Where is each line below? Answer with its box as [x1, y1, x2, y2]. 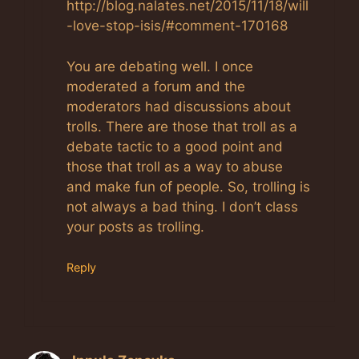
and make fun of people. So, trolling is [67, 178, 310, 195]
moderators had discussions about [67, 98, 291, 115]
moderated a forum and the [67, 78, 245, 95]
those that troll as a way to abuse [67, 158, 283, 175]
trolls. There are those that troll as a [67, 118, 297, 135]
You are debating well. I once [67, 58, 253, 75]
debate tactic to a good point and [67, 138, 283, 155]
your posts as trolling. [67, 218, 204, 235]
